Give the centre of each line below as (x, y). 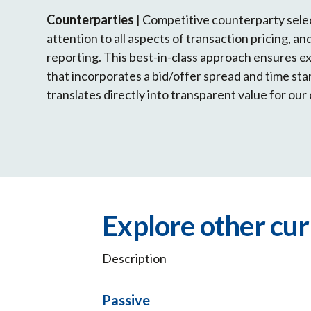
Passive (126, 300)
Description (135, 258)
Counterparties (92, 19)
